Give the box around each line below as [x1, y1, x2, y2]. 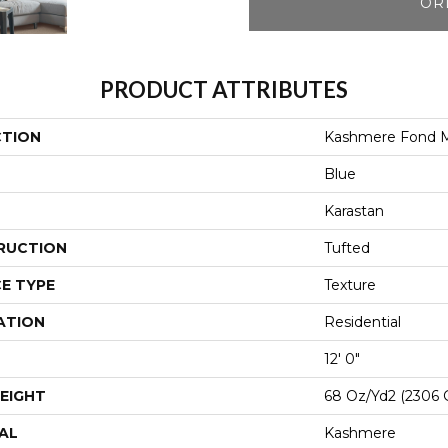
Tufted [324, 239, 370, 257]
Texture [324, 276, 376, 294]
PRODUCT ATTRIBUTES [100, 76, 348, 103]
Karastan [324, 202, 384, 220]
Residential [324, 313, 401, 331]
